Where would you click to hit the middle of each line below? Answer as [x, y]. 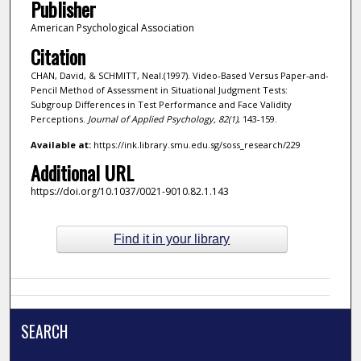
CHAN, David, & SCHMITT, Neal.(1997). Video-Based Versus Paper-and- [179, 75]
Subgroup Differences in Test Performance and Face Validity [161, 104]
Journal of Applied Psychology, [151, 118]
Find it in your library [172, 239]
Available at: [60, 145]
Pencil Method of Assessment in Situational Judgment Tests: [159, 89]
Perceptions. [59, 118]
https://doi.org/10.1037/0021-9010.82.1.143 [129, 192]
